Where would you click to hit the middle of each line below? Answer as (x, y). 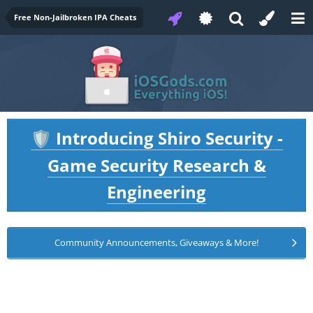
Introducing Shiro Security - (167, 138)
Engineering (156, 192)
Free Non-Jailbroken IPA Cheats (75, 17)
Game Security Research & (156, 165)
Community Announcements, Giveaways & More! (156, 242)
